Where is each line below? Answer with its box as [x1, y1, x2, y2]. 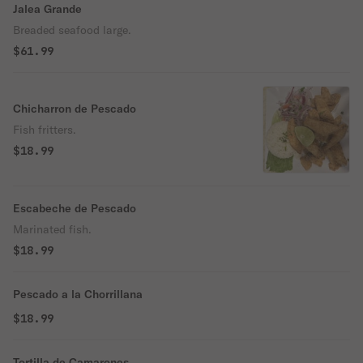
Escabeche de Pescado [13, 201, 136, 216]
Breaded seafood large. [13, 23, 131, 37]
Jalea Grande [13, 2, 82, 16]
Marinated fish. [13, 222, 92, 237]
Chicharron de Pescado [13, 101, 136, 116]
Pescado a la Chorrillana [13, 287, 143, 301]
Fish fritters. [13, 122, 76, 137]
